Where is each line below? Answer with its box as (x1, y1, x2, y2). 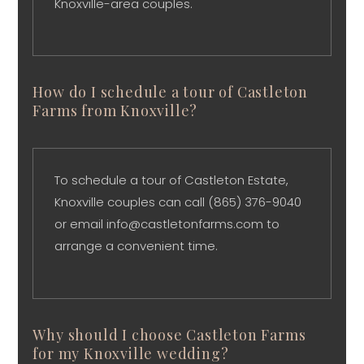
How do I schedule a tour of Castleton (32, 82, 308, 102)
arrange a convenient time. (54, 237, 219, 255)
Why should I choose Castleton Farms (32, 324, 306, 344)
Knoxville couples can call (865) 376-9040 (54, 193, 302, 211)
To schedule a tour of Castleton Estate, (54, 171, 289, 189)
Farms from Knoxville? (32, 101, 198, 121)
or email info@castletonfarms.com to (54, 215, 280, 233)
